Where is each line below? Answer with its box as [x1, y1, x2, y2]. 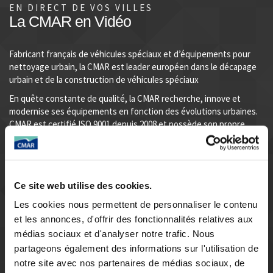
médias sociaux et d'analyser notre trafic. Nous [14, 229, 215, 239]
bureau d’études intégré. [9, 131, 104, 143]
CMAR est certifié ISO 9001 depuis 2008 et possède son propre [9, 118, 245, 130]
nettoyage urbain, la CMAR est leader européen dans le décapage [9, 61, 257, 73]
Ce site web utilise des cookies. [14, 180, 152, 191]
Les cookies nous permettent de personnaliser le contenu [14, 199, 258, 210]
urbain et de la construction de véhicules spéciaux [9, 74, 199, 86]
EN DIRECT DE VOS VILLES [9, 2, 153, 14]
